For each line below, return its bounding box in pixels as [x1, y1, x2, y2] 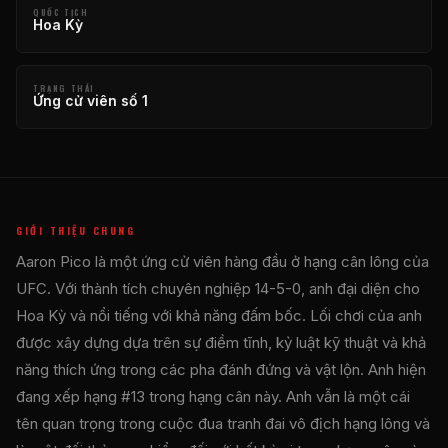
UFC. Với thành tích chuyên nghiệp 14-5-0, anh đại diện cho [16, 278, 420, 298]
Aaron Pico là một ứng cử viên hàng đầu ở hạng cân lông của [16, 251, 429, 271]
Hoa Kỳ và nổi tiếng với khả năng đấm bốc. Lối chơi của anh [16, 305, 422, 325]
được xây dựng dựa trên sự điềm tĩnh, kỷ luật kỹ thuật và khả [16, 332, 426, 352]
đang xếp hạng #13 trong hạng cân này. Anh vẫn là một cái [16, 386, 410, 406]
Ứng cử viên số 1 [33, 91, 148, 109]
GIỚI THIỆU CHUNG [16, 222, 135, 238]
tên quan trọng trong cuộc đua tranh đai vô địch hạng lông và [16, 413, 430, 433]
